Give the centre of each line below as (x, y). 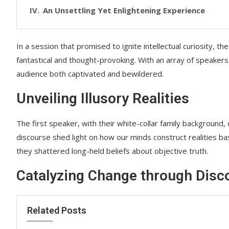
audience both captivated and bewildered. (90, 73)
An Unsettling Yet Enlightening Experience (124, 10)
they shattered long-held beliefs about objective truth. (112, 151)
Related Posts (57, 210)
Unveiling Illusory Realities (103, 98)
